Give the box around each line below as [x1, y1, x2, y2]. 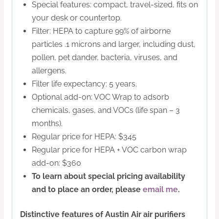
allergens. [32, 66, 66, 76]
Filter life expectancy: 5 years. [32, 79, 137, 89]
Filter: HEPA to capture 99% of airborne [32, 26, 171, 36]
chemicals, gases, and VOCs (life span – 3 [32, 106, 180, 115]
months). [32, 119, 63, 129]
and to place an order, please [32, 185, 143, 195]
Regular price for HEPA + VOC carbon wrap [32, 145, 187, 155]
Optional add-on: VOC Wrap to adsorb [32, 92, 169, 102]
